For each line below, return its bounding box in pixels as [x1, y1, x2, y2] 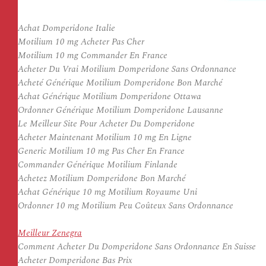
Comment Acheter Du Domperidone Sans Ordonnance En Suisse [18, 240, 256, 254]
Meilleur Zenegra [18, 226, 82, 240]
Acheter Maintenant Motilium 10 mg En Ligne [18, 131, 192, 144]
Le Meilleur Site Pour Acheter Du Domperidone [18, 117, 195, 131]
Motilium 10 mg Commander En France [18, 49, 167, 62]
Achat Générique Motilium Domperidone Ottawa [18, 90, 201, 103]
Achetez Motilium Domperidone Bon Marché [18, 172, 186, 185]
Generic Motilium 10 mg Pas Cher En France [18, 144, 185, 158]
